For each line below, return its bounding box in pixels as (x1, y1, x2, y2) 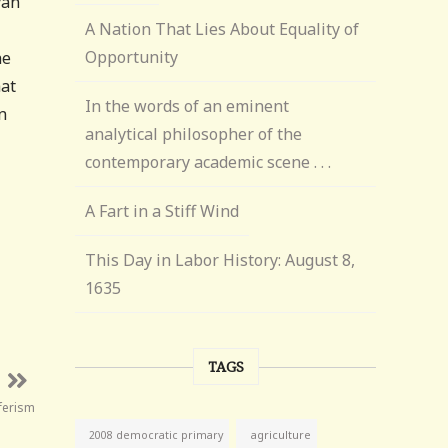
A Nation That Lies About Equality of (85, 18, 360, 40)
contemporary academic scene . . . (85, 151, 332, 173)
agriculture (250, 427, 312, 442)
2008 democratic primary (89, 428, 224, 442)
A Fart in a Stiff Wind (85, 200, 240, 222)
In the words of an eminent (85, 95, 290, 117)
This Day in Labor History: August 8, (85, 249, 356, 271)
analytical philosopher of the (85, 123, 303, 145)
